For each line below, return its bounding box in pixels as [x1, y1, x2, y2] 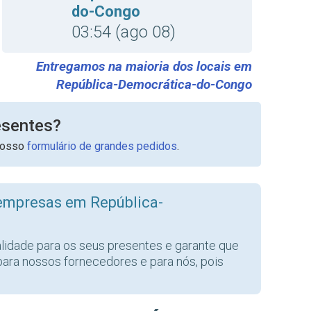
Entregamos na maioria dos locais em [36, 58, 252, 74]
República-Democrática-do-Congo [56, 76, 252, 92]
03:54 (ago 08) [72, 22, 176, 42]
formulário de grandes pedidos [26, 140, 177, 153]
